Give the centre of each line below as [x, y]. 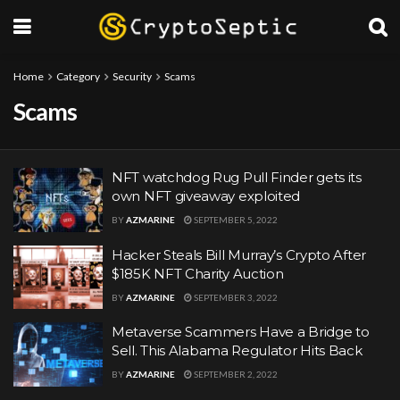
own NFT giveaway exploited [206, 196]
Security [132, 76]
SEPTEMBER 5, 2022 [235, 220]
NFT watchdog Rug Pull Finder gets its [237, 177]
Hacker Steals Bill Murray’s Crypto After [239, 254]
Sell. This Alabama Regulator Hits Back [237, 350]
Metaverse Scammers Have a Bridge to [241, 332]
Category [78, 76]
